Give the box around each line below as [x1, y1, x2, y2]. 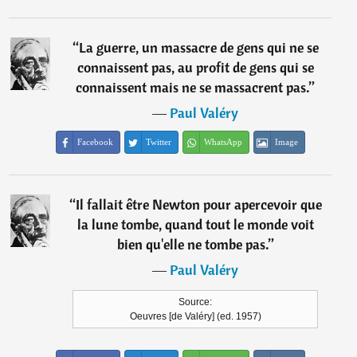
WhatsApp [204, 137, 243, 147]
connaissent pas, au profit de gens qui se [76, 58, 314, 77]
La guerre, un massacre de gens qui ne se [78, 38, 319, 57]
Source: [178, 296, 213, 308]
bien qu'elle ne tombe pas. [116, 235, 269, 254]
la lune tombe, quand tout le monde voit [76, 215, 314, 234]
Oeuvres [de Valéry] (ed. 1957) [129, 311, 261, 323]
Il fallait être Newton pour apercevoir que [75, 195, 322, 214]
